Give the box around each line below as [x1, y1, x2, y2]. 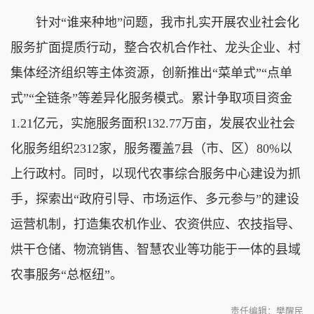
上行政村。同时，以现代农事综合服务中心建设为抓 [11, 166, 301, 181]
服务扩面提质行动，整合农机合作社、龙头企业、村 [11, 40, 301, 55]
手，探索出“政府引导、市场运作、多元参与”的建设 [11, 191, 299, 206]
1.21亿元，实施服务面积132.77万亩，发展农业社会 [11, 116, 295, 130]
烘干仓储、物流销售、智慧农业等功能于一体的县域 [11, 242, 301, 257]
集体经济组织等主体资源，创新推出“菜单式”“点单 [11, 65, 292, 80]
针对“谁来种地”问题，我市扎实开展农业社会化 [11, 15, 299, 29]
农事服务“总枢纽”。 [11, 267, 123, 282]
